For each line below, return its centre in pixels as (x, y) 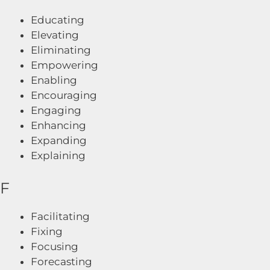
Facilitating (60, 216)
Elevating (55, 35)
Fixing (47, 231)
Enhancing (58, 125)
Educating (58, 20)
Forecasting (61, 261)
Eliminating (61, 50)
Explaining (58, 155)
